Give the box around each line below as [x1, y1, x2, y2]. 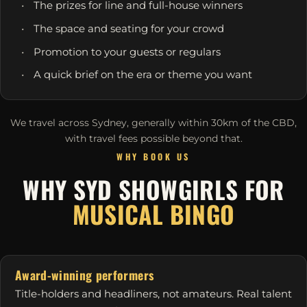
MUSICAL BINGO [72, 196, 235, 232]
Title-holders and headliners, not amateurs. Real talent [14, 288, 292, 301]
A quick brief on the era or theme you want [34, 69, 252, 82]
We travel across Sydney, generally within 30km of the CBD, [10, 117, 297, 129]
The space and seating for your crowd [34, 22, 224, 35]
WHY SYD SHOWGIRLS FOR [23, 171, 284, 208]
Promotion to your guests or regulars [34, 45, 221, 58]
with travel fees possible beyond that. [64, 133, 243, 145]
